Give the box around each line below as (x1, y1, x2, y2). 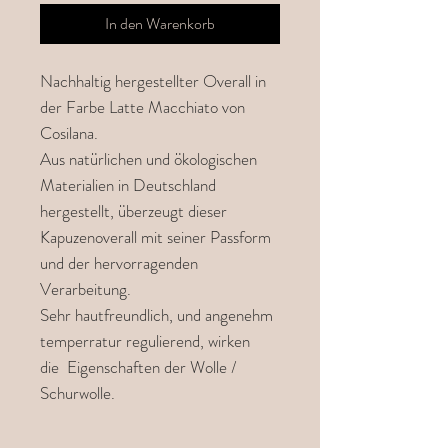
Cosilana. (40, 121, 102, 145)
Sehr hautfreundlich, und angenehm (40, 303, 273, 327)
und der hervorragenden (40, 251, 198, 275)
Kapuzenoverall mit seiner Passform (40, 225, 271, 249)
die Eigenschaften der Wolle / (40, 355, 237, 379)
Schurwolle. (40, 381, 115, 405)
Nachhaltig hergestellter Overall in (40, 69, 266, 93)
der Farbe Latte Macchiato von (40, 95, 245, 119)
